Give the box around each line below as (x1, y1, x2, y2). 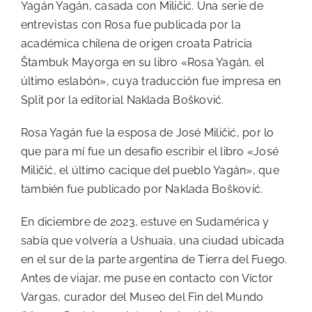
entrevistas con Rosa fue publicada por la (21, 17, 241, 31)
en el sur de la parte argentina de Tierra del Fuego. (21, 252, 288, 266)
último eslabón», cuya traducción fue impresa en (21, 74, 281, 88)
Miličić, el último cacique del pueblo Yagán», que (21, 163, 279, 177)
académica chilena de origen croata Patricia (21, 36, 253, 50)
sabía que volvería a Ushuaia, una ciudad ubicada (21, 233, 285, 247)
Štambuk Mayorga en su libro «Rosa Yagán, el (21, 55, 265, 69)
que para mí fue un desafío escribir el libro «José (21, 144, 279, 158)
